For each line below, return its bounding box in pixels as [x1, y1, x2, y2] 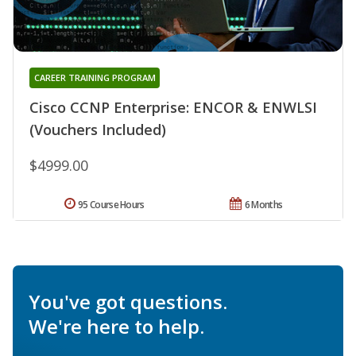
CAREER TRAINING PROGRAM [33, 71, 156, 83]
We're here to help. [29, 312, 204, 339]
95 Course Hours [78, 197, 145, 211]
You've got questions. [29, 288, 227, 315]
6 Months [244, 197, 283, 211]
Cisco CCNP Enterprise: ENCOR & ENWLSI [29, 97, 317, 117]
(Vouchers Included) [29, 119, 166, 139]
